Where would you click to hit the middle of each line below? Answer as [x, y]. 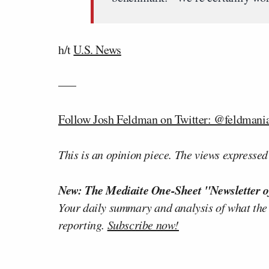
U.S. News [97, 50]
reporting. [83, 225]
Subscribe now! [143, 225]
